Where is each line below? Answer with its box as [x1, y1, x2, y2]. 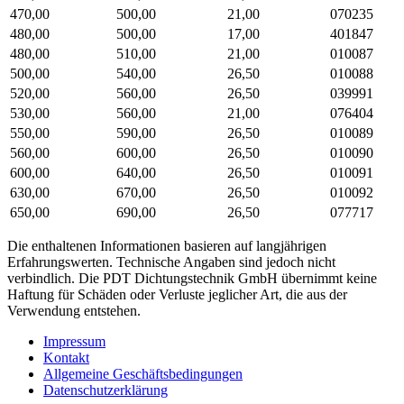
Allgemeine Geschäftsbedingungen [43, 366, 243, 381]
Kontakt [43, 350, 89, 365]
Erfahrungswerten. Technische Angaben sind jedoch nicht [7, 254, 335, 270]
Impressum [43, 334, 106, 349]
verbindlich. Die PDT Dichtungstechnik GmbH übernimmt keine [7, 271, 377, 286]
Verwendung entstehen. [7, 303, 141, 318]
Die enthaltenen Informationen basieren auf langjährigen [7, 238, 326, 253]
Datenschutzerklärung [43, 382, 168, 398]
